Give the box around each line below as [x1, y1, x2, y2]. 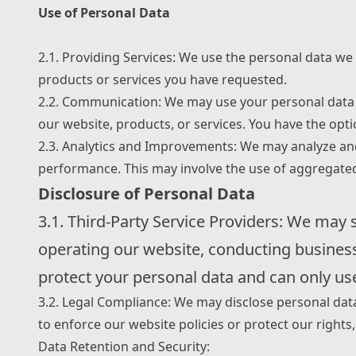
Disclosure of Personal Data [38, 183, 255, 204]
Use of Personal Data [38, 4, 170, 21]
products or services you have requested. [38, 71, 287, 88]
